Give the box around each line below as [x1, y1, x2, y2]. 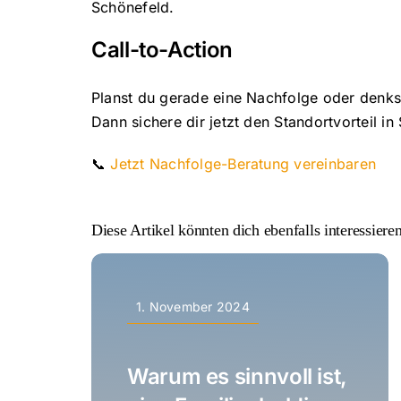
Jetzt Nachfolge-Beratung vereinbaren [110, 155, 377, 173]
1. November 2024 [135, 299, 250, 314]
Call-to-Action [90, 36, 233, 63]
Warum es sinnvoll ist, [126, 363, 348, 389]
